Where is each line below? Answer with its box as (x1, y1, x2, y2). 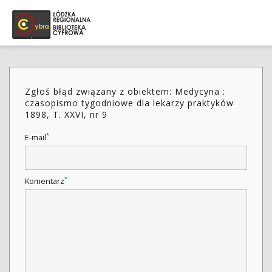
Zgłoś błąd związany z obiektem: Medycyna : (25, 86, 225, 97)
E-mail (25, 132, 46, 143)
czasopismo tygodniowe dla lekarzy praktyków (25, 97, 234, 109)
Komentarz (25, 176, 64, 186)
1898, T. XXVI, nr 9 (25, 109, 107, 120)
